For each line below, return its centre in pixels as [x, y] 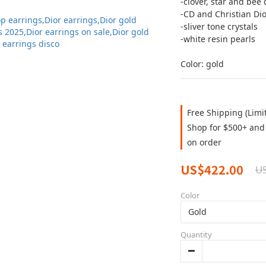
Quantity [196, 235]
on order [204, 142]
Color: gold [202, 64]
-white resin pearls [218, 39]
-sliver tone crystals [220, 26]
